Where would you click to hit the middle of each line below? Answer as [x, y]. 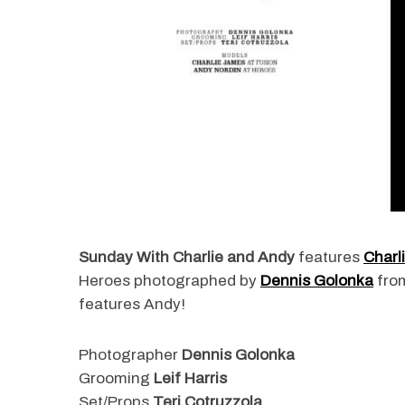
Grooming [116, 378]
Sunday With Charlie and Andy [188, 257]
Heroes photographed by [170, 280]
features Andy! [132, 304]
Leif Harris [190, 378]
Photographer [130, 354]
